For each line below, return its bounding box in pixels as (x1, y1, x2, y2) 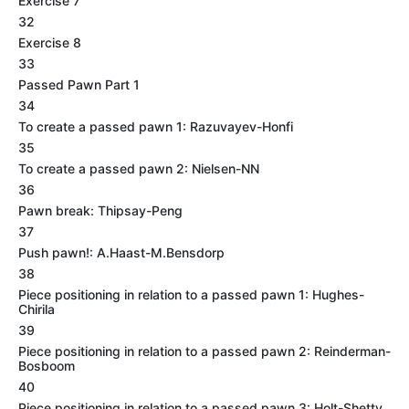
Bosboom (18, 358, 75, 373)
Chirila (18, 301, 55, 317)
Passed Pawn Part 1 (18, 77, 140, 92)
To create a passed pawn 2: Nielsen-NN (18, 161, 259, 176)
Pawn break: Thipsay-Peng (18, 203, 183, 218)
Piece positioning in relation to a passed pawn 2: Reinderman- (18, 343, 391, 359)
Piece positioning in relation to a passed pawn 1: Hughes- (18, 287, 364, 302)
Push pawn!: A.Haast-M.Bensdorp (18, 245, 225, 260)
